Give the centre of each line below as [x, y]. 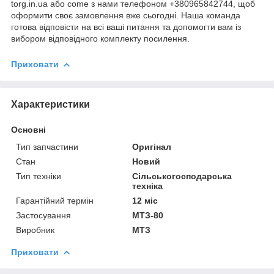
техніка [148, 186]
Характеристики [50, 104]
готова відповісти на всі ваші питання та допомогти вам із [126, 27]
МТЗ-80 [148, 215]
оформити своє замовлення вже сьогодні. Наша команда [126, 15]
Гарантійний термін [55, 200]
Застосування [43, 215]
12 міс [145, 200]
